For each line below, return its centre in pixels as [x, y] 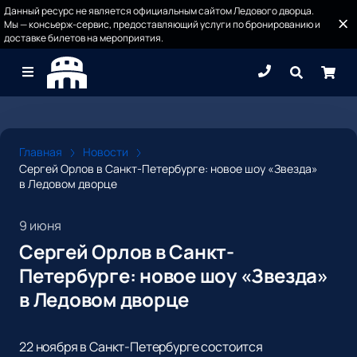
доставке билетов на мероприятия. [84, 38]
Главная [41, 152]
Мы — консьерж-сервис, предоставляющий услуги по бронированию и [162, 24]
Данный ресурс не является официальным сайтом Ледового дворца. [159, 11]
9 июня [40, 226]
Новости [106, 152]
